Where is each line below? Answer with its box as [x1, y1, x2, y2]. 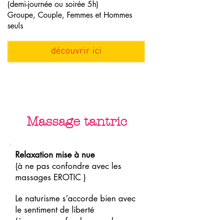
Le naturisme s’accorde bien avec [15, 193, 136, 204]
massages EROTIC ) [15, 172, 88, 183]
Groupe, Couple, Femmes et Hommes [7, 10, 132, 20]
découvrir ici [51, 46, 102, 57]
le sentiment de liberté [15, 204, 94, 216]
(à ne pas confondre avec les [15, 161, 121, 172]
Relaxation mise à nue [15, 149, 95, 161]
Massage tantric [26, 114, 127, 130]
